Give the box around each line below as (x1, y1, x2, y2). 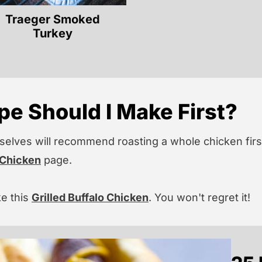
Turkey (33, 26, 73, 40)
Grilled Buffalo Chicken (32, 191, 149, 204)
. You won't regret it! (149, 191, 250, 204)
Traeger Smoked (5, 12, 101, 26)
